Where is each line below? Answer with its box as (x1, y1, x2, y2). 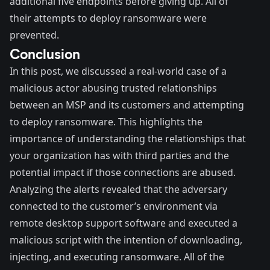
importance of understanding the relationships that (10, 132, 246, 146)
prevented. (10, 28, 59, 42)
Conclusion (10, 43, 80, 63)
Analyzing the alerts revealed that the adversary (10, 183, 227, 196)
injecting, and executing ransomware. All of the (10, 250, 224, 264)
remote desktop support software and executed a (10, 216, 237, 230)
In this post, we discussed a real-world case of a (10, 64, 227, 78)
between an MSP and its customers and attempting (10, 98, 244, 112)
